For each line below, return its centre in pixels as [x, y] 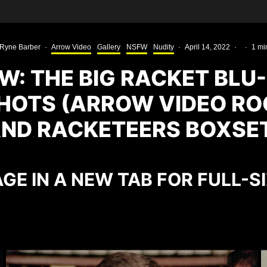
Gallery [108, 47]
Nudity [163, 47]
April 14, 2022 [207, 47]
